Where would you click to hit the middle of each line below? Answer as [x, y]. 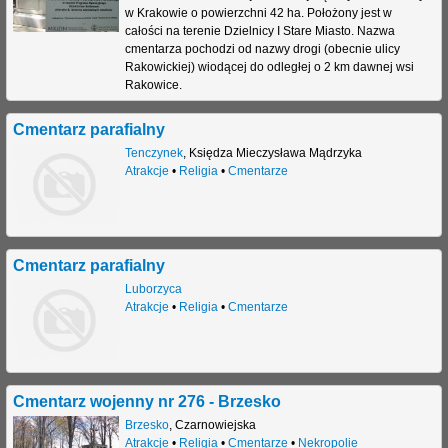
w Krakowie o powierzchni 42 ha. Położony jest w [258, 13]
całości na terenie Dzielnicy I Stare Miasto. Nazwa [259, 31]
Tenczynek [153, 153]
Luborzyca [153, 289]
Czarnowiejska [215, 425]
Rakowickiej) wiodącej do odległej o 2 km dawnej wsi [269, 67]
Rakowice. [153, 85]
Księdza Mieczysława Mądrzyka [275, 153]
